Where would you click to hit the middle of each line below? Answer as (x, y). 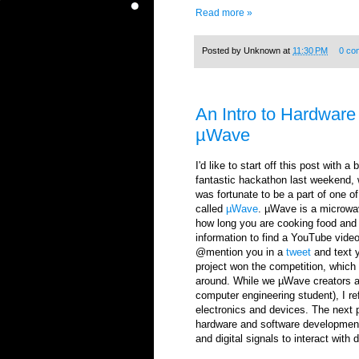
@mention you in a (241, 252)
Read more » (224, 12)
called (211, 209)
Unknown (262, 50)
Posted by (223, 50)
